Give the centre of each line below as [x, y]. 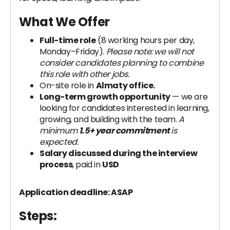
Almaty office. [126, 85]
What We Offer [64, 22]
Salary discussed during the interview [119, 153]
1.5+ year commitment [124, 131]
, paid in [88, 165]
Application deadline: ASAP [76, 192]
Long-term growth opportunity [105, 97]
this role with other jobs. [84, 74]
